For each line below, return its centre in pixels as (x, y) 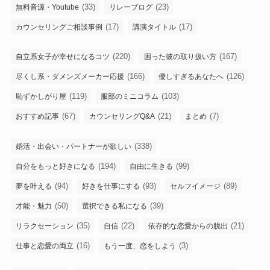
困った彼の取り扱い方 (180, 57)
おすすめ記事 (37, 117)
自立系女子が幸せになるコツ (62, 57)
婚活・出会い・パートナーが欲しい (73, 146)
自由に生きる (151, 166)
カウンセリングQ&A (122, 117)
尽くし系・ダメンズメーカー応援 (70, 77)
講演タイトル (154, 27)
